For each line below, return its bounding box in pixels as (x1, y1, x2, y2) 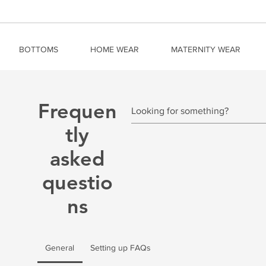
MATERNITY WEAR (171, 45, 240, 54)
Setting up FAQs (90, 243, 151, 252)
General (45, 243, 75, 252)
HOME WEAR (90, 45, 139, 54)
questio (42, 170, 113, 195)
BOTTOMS (19, 45, 58, 54)
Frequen (37, 99, 117, 123)
